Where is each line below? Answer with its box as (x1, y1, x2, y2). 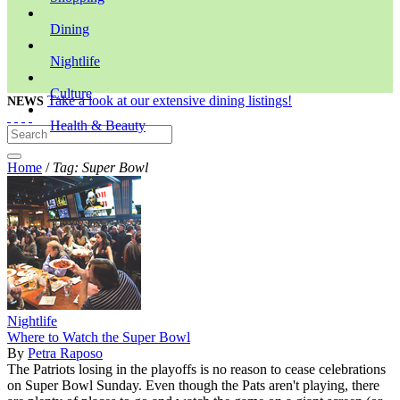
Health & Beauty (50, 117, 146, 133)
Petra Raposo (28, 345, 103, 361)
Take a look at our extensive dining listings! (47, 92, 292, 108)
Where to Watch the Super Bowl (7, 329, 190, 345)
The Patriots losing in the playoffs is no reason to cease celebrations (7, 361, 386, 377)
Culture (50, 85, 92, 101)
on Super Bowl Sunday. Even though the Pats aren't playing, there (7, 377, 379, 393)
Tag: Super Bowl (53, 159, 148, 175)
